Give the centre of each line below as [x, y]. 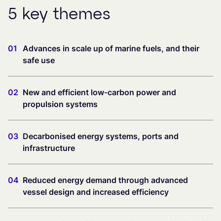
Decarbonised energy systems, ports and [101, 136]
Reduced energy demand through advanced [105, 180]
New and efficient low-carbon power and [99, 92]
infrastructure [49, 148]
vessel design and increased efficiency [96, 192]
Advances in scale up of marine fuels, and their [111, 48]
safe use [39, 60]
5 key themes [59, 15]
